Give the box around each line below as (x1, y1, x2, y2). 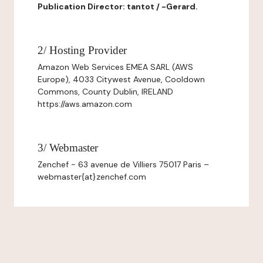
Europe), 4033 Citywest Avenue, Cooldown (38, 74, 205, 85)
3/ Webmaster (38, 141, 98, 154)
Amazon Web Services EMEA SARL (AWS (38, 62, 193, 72)
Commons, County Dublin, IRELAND (38, 86, 173, 97)
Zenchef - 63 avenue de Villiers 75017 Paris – (38, 159, 209, 170)
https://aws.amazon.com (38, 99, 132, 109)
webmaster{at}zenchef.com (38, 171, 146, 182)
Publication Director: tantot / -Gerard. (38, 1, 198, 12)
